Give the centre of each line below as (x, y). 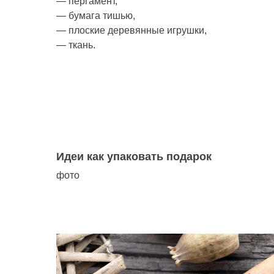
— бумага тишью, (96, 16)
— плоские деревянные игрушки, (131, 30)
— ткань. (76, 45)
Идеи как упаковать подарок (134, 157)
